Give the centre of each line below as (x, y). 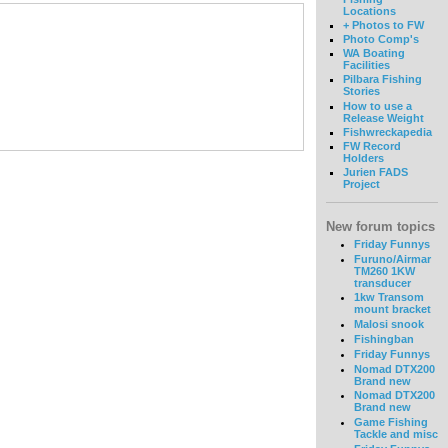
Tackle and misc (395, 434)
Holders (363, 158)
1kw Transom (388, 297)
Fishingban (383, 338)
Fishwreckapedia (387, 131)
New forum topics (380, 227)
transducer (382, 282)
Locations (369, 10)
